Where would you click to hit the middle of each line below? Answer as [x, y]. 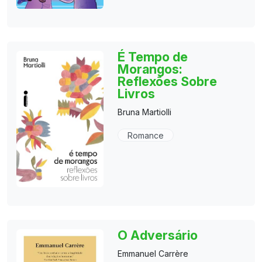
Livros [137, 94]
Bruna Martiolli [145, 112]
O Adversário [158, 235]
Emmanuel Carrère [153, 253]
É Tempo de [153, 57]
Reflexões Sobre [168, 82]
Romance [146, 136]
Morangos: [150, 69]
